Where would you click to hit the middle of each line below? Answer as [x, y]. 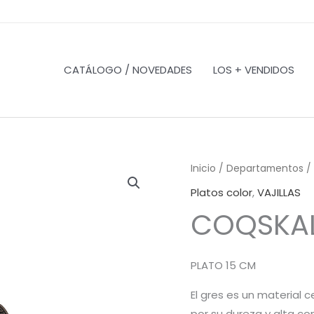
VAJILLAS [279, 192]
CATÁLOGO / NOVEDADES [128, 70]
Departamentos [265, 168]
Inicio [203, 168]
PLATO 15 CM [223, 265]
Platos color [221, 192]
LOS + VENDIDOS [254, 70]
